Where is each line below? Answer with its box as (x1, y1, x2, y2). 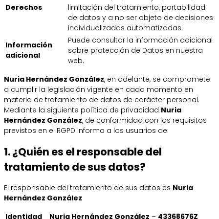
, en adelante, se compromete (104, 74, 210, 84)
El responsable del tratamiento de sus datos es (4, 183, 173, 193)
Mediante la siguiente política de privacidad (4, 105, 161, 115)
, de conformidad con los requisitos (82, 115, 207, 125)
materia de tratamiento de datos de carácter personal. (4, 94, 199, 105)
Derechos (5, 2, 42, 12)
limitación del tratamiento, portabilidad (68, 2, 205, 12)
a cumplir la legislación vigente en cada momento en (4, 84, 193, 94)
